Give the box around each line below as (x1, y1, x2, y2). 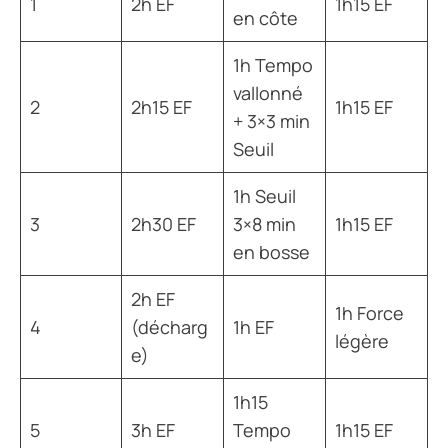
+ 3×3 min (233, 108, 310, 133)
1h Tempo (233, 52, 313, 77)
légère (335, 328, 389, 353)
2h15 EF (131, 94, 192, 119)
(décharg (131, 314, 208, 339)
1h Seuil (233, 183, 296, 208)
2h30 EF (131, 211, 196, 236)
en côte (233, 5, 298, 30)
